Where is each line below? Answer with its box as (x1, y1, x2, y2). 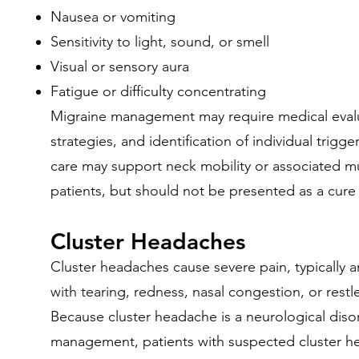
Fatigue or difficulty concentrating (50, 83, 266, 100)
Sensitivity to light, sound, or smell (50, 33, 269, 50)
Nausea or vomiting (50, 8, 175, 26)
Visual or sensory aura (50, 58, 189, 75)
